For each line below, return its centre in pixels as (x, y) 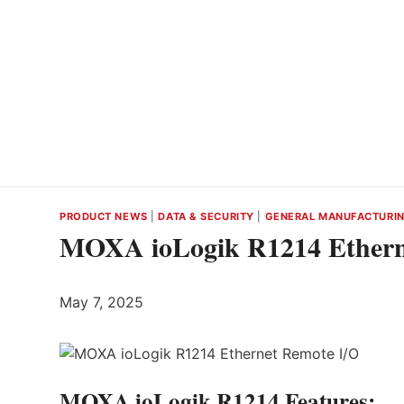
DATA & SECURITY (206, 216)
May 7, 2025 (101, 302)
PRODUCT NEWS (104, 216)
